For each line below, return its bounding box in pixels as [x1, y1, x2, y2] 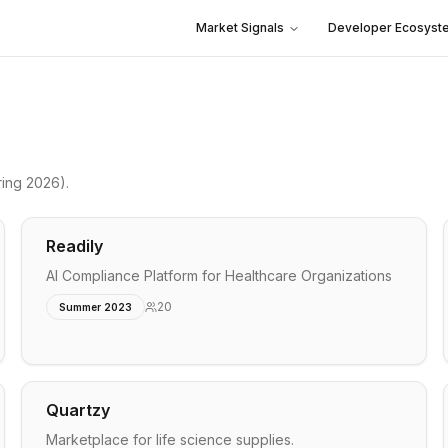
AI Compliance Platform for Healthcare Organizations [46, 267, 393, 284]
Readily [46, 236, 104, 256]
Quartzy [46, 400, 111, 420]
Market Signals [196, 20, 284, 35]
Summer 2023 [59, 301, 133, 313]
